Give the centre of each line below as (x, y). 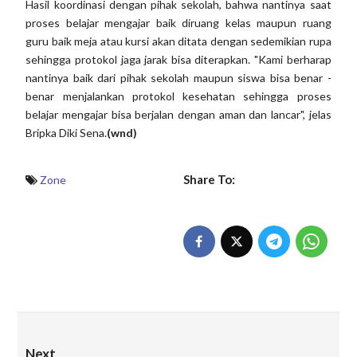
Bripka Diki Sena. (67, 133)
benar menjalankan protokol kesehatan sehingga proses (178, 96)
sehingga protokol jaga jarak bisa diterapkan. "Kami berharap (178, 60)
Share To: (209, 180)
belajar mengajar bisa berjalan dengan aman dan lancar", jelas (178, 115)
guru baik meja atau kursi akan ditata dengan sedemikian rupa (178, 41)
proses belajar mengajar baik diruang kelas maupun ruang (178, 23)
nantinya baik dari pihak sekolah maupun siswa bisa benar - (178, 78)
